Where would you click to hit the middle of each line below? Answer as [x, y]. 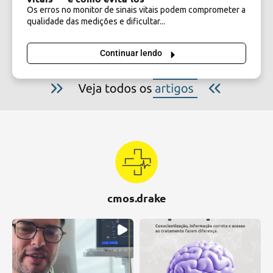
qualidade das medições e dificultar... [96, 22]
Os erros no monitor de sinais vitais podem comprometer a [136, 10]
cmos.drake [136, 198]
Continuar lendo [131, 53]
